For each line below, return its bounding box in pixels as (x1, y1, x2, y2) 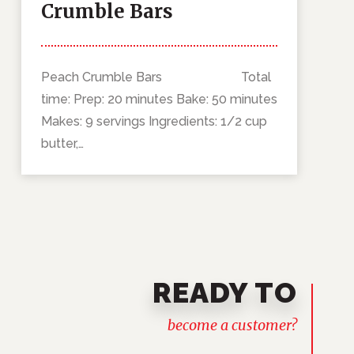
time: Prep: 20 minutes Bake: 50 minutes (40, 92, 277, 107)
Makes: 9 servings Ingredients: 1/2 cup (40, 114, 267, 130)
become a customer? (168, 316, 297, 335)
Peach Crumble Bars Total (40, 70, 271, 85)
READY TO (153, 276, 297, 310)
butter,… (40, 136, 84, 152)
